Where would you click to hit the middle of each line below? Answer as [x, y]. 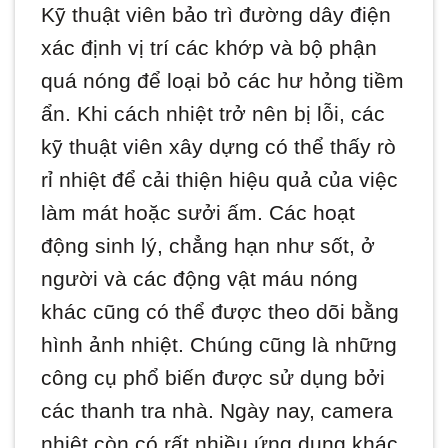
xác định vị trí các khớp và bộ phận [209, 47]
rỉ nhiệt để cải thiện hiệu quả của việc [220, 179]
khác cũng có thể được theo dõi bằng [220, 311]
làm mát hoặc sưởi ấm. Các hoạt [198, 212]
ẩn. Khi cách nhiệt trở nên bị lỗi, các [213, 113]
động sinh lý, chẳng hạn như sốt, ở [208, 245]
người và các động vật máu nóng [200, 278]
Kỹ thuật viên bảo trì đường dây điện [216, 14]
